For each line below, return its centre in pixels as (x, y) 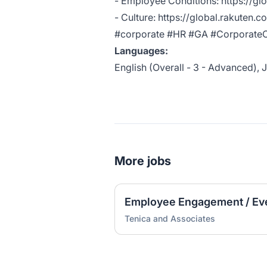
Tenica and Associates (170, 219)
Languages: (141, 51)
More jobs (143, 161)
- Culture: (136, 18)
